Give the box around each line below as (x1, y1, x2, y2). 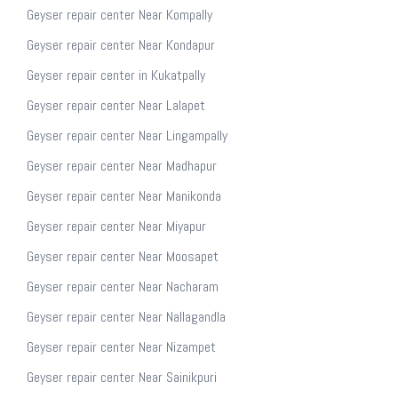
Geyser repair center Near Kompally (27, 5, 212, 24)
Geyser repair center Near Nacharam (27, 277, 219, 296)
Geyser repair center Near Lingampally (27, 126, 227, 145)
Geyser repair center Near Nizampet (27, 338, 216, 356)
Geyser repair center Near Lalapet (27, 96, 205, 115)
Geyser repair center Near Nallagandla (27, 307, 226, 326)
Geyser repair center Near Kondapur (27, 36, 215, 54)
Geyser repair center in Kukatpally (27, 66, 205, 84)
